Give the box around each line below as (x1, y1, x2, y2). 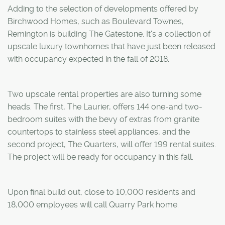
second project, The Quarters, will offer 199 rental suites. (8, 139, 216, 149)
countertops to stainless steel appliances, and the (8, 127, 190, 137)
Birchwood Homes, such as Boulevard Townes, (8, 16, 184, 26)
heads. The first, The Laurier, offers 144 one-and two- (8, 101, 202, 111)
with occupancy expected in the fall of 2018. (8, 54, 169, 64)
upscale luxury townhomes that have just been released (8, 41, 215, 51)
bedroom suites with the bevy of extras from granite (8, 114, 199, 124)
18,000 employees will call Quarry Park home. (8, 199, 179, 209)
